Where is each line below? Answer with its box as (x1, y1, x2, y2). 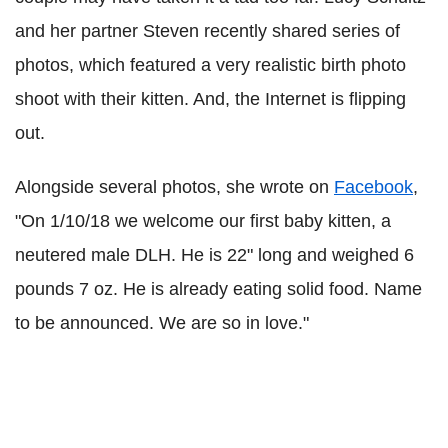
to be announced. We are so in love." (15, 312, 309, 333)
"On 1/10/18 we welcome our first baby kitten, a (15, 210, 391, 231)
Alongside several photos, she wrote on (15, 176, 334, 197)
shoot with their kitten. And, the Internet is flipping (15, 88, 406, 109)
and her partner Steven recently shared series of (15, 20, 400, 41)
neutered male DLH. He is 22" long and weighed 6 (15, 244, 414, 265)
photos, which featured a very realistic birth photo (15, 54, 406, 75)
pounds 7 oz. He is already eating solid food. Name (15, 278, 422, 299)
